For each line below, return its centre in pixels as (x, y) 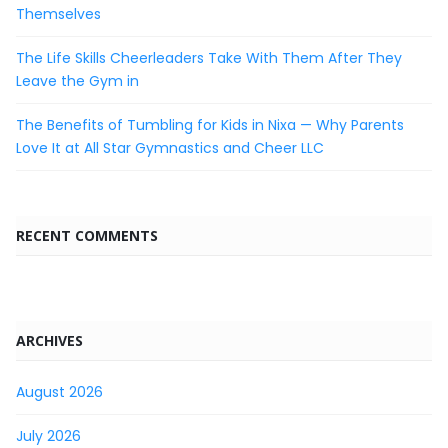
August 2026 (59, 391)
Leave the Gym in (77, 80)
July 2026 (48, 435)
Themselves (58, 13)
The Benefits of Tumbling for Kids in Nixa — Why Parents (210, 124)
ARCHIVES (49, 340)
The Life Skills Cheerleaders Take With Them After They (209, 57)
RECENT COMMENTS (87, 235)
